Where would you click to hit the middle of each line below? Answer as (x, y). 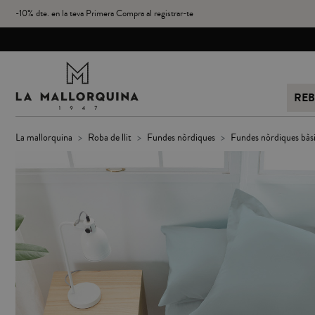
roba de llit (113, 138)
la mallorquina (46, 138)
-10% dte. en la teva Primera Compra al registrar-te (104, 13)
